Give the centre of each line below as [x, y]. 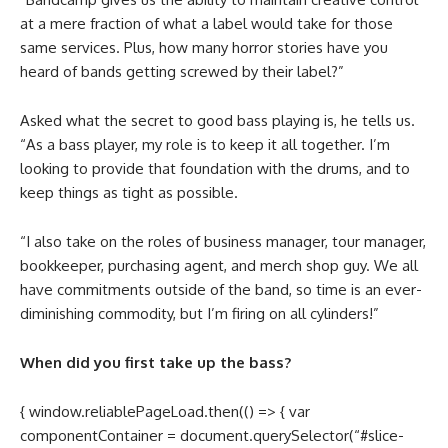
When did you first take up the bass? [155, 362]
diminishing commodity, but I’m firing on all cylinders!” [199, 313]
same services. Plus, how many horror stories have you [204, 47]
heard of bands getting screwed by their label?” [182, 71]
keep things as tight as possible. [129, 192]
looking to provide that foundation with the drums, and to [215, 168]
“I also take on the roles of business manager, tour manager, [223, 241]
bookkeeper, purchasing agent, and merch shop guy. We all [219, 265]
